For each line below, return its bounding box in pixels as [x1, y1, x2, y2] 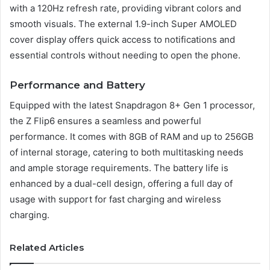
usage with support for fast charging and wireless [10, 193, 221, 205]
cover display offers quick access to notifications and [10, 34, 235, 46]
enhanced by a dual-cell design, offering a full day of [10, 177, 233, 189]
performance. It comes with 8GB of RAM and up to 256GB [10, 130, 254, 142]
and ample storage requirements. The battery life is [10, 162, 228, 174]
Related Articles [10, 241, 84, 253]
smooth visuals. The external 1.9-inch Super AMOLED [10, 18, 237, 30]
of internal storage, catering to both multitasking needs [10, 146, 243, 158]
